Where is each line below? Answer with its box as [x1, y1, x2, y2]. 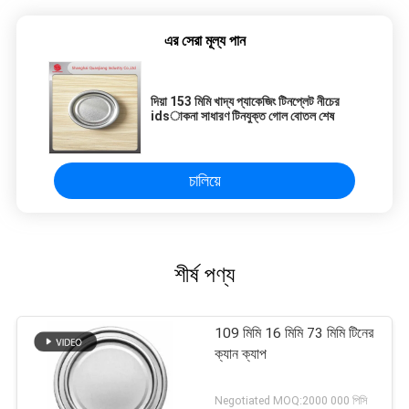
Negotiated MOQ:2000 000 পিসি [215, 393, 369, 407]
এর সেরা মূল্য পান [163, 32, 246, 49]
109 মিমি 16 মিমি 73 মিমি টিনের [215, 325, 374, 342]
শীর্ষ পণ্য [174, 261, 235, 288]
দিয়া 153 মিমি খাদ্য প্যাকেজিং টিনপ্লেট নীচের [151, 94, 340, 109]
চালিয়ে [188, 171, 221, 190]
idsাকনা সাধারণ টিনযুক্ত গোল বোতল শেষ [151, 109, 334, 123]
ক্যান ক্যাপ [215, 346, 267, 363]
